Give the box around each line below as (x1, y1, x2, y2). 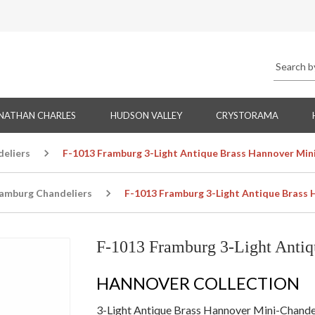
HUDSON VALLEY (110, 110, 182, 122)
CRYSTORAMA (215, 110, 278, 122)
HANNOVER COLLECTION (96, 273, 300, 294)
